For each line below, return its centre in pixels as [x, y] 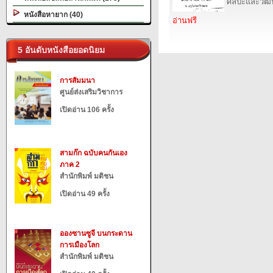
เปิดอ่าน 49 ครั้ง [85, 194]
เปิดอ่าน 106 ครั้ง [87, 110]
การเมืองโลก [80, 245]
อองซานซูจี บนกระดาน [96, 233]
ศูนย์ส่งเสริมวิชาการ [91, 92]
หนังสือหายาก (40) [51, 15]
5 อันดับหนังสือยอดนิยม [59, 50]
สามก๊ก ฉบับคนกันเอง [94, 153]
